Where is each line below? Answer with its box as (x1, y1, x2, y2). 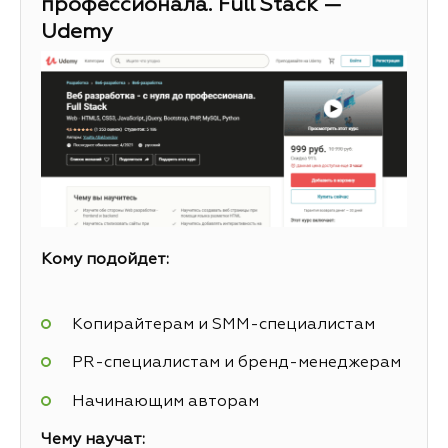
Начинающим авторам (71, 393, 259, 410)
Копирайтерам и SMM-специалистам (71, 317, 375, 334)
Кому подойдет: (41, 251, 169, 268)
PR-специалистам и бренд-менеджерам (71, 355, 401, 372)
